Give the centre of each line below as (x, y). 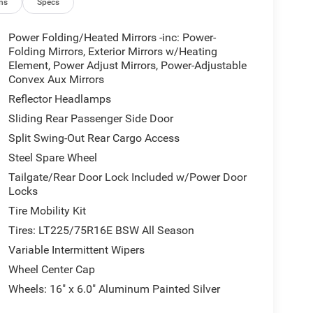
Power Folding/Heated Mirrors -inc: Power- (112, 37)
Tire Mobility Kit (47, 210)
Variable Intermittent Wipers (76, 249)
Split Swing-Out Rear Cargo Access (94, 138)
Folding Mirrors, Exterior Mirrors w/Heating (112, 51)
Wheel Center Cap (51, 269)
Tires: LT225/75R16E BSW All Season (101, 230)
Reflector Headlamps (59, 99)
